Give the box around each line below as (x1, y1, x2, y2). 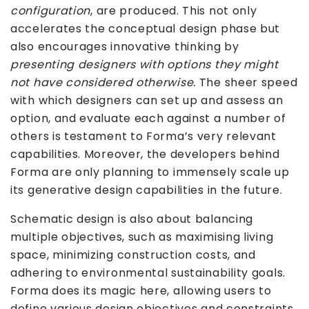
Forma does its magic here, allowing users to (10, 282, 272, 299)
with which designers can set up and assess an (10, 92, 283, 108)
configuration (10, 2, 91, 19)
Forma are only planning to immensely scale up (10, 163, 290, 180)
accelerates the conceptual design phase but (10, 20, 281, 37)
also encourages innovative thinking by (10, 38, 239, 54)
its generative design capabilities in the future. (10, 181, 283, 198)
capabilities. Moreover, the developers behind (10, 146, 280, 162)
